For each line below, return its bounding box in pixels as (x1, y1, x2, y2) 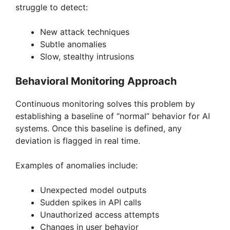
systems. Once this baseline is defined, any (15, 123, 182, 134)
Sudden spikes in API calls (40, 197, 141, 208)
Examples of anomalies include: (15, 160, 138, 171)
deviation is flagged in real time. (15, 136, 140, 146)
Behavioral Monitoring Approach (15, 75, 177, 88)
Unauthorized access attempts (40, 209, 159, 220)
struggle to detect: (15, 2, 88, 13)
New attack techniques (40, 27, 129, 37)
